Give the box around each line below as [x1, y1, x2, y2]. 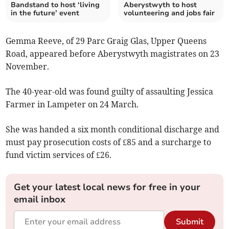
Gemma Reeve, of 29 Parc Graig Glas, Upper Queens [6, 36, 207, 47]
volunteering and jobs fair [124, 8, 215, 18]
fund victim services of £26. [6, 150, 112, 161]
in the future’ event [11, 8, 80, 18]
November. [6, 61, 50, 72]
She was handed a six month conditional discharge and [6, 124, 220, 135]
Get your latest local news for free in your [14, 181, 201, 194]
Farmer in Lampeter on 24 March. [6, 99, 139, 110]
